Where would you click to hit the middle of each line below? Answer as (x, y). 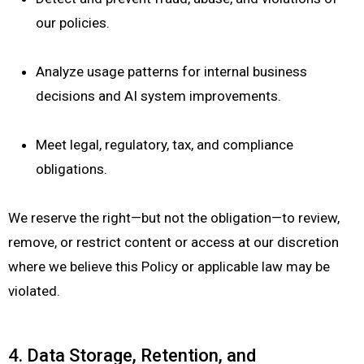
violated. (34, 291)
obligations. (71, 169)
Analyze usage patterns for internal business (171, 71)
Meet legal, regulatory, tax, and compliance (165, 145)
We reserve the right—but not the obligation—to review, (174, 218)
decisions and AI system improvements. (158, 96)
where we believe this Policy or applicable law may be (169, 266)
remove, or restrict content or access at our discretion (173, 242)
